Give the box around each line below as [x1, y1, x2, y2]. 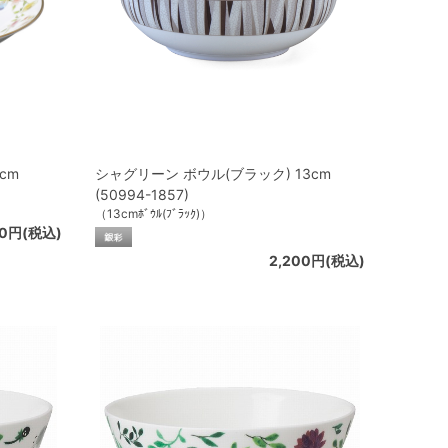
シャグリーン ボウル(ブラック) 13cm [95, 164, 331, 182]
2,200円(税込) [269, 251, 365, 269]
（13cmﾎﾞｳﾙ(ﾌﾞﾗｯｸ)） [95, 205, 212, 221]
